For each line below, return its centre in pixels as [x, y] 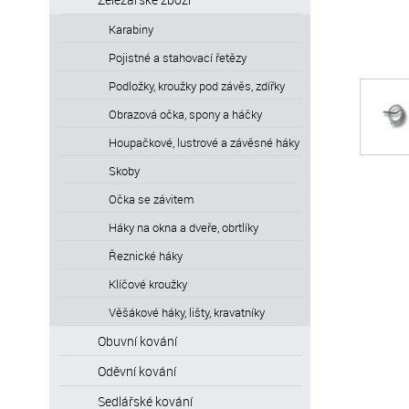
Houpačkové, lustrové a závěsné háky [204, 142]
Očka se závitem [152, 199]
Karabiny [131, 29]
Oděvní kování [136, 371]
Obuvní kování [137, 341]
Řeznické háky [146, 255]
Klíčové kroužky [148, 283]
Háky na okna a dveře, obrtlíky [184, 227]
